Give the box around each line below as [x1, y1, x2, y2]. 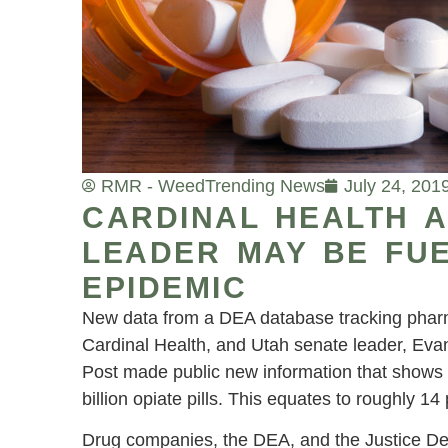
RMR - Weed [101, 175, 205, 196]
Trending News [205, 175, 325, 196]
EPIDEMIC [82, 270, 247, 304]
